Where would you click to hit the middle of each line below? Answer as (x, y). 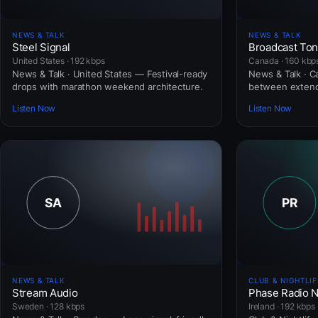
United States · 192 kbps (59, 60)
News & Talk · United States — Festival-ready (110, 73)
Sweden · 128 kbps (49, 306)
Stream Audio (45, 292)
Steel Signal (41, 47)
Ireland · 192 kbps (282, 306)
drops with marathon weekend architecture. (108, 86)
